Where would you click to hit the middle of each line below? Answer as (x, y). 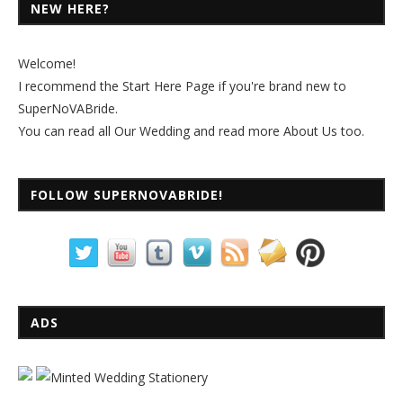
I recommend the (70, 85)
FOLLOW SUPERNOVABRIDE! (127, 194)
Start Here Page (169, 85)
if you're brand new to (281, 85)
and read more (237, 130)
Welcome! (47, 63)
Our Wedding (152, 130)
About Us (310, 130)
